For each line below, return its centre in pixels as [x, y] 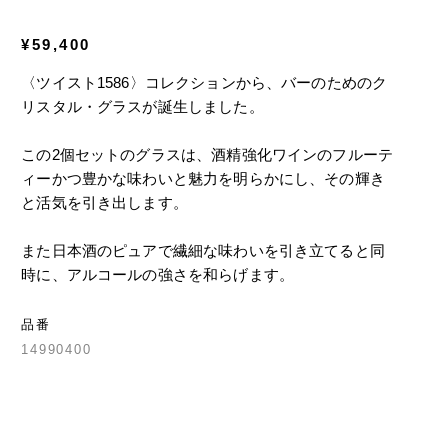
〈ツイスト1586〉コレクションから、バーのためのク [204, 82]
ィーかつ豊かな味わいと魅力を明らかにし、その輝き [203, 178]
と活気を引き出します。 [104, 202]
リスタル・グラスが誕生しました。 [142, 106]
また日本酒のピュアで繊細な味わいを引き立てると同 [203, 250]
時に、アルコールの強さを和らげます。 [157, 274]
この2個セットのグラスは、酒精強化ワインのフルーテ [207, 154]
